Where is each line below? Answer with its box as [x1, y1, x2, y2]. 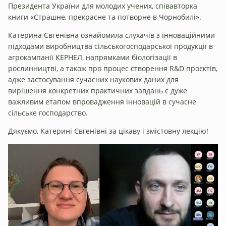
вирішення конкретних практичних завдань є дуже [8, 85, 187, 95]
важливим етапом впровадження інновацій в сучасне [8, 96, 196, 106]
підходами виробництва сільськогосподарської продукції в [8, 41, 213, 51]
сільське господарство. [8, 107, 88, 118]
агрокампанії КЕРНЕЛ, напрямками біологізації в [8, 52, 177, 62]
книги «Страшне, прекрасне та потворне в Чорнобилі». [8, 12, 201, 22]
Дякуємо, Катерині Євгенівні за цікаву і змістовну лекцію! [8, 126, 208, 136]
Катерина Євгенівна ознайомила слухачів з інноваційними [8, 30, 215, 40]
